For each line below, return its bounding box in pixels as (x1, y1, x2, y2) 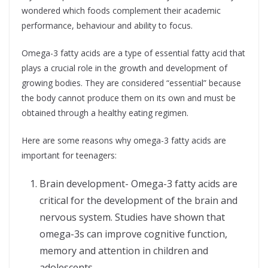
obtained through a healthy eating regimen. (22, 107, 188, 119)
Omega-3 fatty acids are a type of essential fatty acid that (22, 47, 245, 59)
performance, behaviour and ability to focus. (22, 20, 193, 32)
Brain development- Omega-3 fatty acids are (39, 177, 237, 191)
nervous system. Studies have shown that (39, 211, 225, 224)
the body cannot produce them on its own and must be (22, 92, 236, 104)
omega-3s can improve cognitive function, (39, 227, 227, 241)
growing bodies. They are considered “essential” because (22, 77, 241, 89)
